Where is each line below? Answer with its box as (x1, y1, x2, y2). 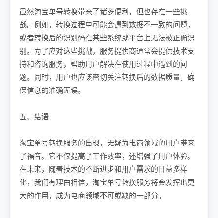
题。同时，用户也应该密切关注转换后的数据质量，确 (19, 73, 195, 82)
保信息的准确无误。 (19, 86, 85, 95)
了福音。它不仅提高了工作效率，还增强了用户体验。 (19, 151, 195, 161)
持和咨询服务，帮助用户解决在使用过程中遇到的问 (19, 59, 187, 69)
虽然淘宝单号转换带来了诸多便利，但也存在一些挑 (19, 7, 187, 16)
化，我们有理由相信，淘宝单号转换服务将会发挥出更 (19, 178, 195, 187)
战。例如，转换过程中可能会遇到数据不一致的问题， (19, 20, 195, 29)
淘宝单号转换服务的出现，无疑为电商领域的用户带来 (19, 138, 195, 147)
